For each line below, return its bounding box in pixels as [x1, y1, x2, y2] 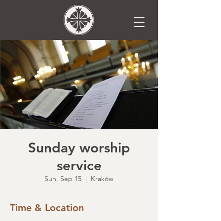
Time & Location [10, 202, 84, 214]
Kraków [91, 174, 113, 183]
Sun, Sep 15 [44, 174, 81, 183]
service [56, 157, 102, 174]
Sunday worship [28, 139, 130, 156]
